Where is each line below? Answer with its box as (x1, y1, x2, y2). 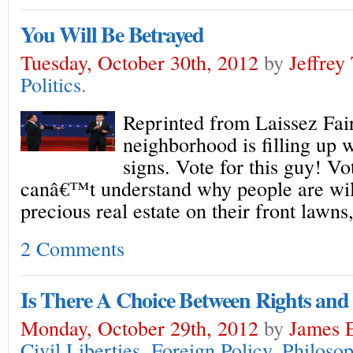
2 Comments (20, 234, 124, 262)
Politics (20, 70, 81, 98)
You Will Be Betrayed (20, 18, 204, 50)
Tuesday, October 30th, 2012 (20, 48, 258, 76)
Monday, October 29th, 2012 (20, 314, 258, 341)
